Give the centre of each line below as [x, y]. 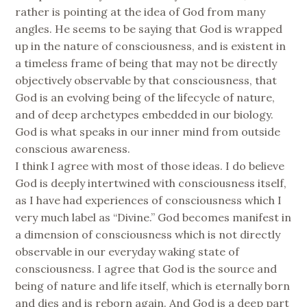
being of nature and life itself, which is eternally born [153, 285]
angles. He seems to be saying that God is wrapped [149, 28]
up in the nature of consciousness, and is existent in [151, 46]
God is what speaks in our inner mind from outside [148, 131]
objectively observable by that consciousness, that [146, 80]
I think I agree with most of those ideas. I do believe [150, 165]
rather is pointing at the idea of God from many [140, 11]
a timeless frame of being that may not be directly [146, 63]
